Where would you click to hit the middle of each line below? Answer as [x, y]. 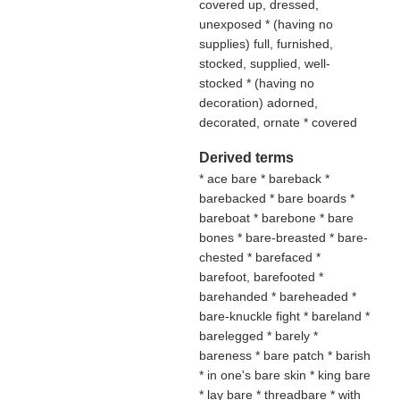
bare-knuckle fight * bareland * [284, 316]
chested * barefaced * [259, 257]
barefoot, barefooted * [261, 277]
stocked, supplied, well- [264, 63]
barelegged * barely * [258, 336]
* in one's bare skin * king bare [284, 375]
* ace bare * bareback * [264, 179]
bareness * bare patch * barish [284, 355]
